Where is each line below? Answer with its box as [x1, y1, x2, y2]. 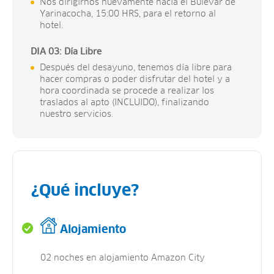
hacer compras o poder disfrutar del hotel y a [40, 75, 230, 84]
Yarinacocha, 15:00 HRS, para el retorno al [40, 9, 216, 18]
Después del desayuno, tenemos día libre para [40, 63, 232, 72]
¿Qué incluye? [31, 183, 139, 199]
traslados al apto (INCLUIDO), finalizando [40, 98, 209, 107]
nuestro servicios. [40, 109, 113, 119]
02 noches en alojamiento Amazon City [40, 253, 205, 262]
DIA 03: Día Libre [31, 47, 102, 56]
